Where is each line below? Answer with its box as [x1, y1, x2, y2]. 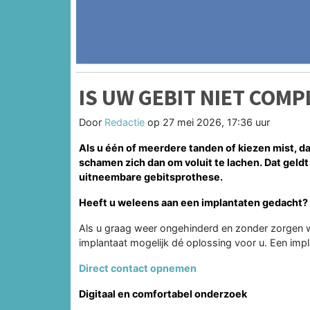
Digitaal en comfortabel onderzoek [79, 287, 247, 300]
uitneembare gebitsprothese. [79, 170, 223, 183]
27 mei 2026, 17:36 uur [163, 116, 270, 128]
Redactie [104, 116, 145, 128]
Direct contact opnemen [79, 262, 197, 274]
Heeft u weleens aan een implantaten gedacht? [79, 196, 308, 208]
